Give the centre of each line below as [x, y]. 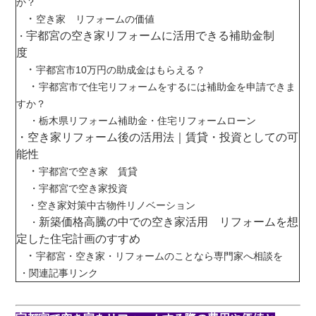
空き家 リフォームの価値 [105, 19]
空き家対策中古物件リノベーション [132, 205]
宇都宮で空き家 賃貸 [98, 171]
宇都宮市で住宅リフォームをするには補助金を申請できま [168, 87]
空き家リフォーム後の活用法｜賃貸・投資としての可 [163, 137]
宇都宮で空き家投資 [86, 188]
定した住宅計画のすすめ [80, 239]
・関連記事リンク [69, 273]
